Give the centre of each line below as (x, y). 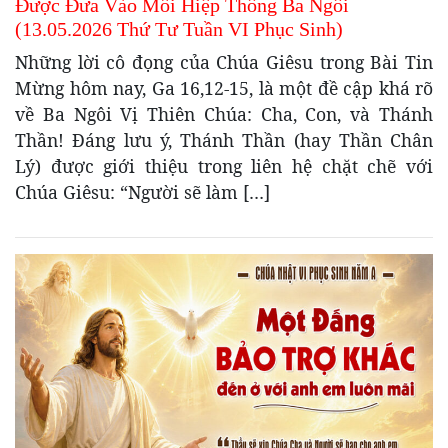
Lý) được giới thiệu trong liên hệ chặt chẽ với (224, 165)
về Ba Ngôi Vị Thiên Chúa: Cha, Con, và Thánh (224, 113)
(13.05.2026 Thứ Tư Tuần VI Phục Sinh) (179, 28)
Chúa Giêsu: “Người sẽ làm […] (142, 191)
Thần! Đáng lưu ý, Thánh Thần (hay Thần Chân (224, 139)
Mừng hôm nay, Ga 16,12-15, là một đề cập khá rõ (224, 87)
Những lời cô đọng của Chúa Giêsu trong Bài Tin (224, 61)
